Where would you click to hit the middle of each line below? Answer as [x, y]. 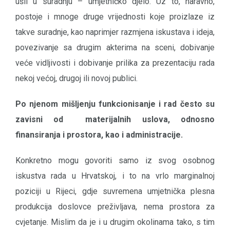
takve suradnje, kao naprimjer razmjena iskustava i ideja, [115, 32]
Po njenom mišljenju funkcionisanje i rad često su [115, 104]
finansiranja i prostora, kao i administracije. [100, 135]
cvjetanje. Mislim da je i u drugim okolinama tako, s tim [115, 222]
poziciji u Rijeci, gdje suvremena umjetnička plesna [115, 191]
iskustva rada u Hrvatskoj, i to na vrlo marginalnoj [115, 176]
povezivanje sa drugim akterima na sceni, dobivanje [115, 47]
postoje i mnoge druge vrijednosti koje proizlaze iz [115, 16]
